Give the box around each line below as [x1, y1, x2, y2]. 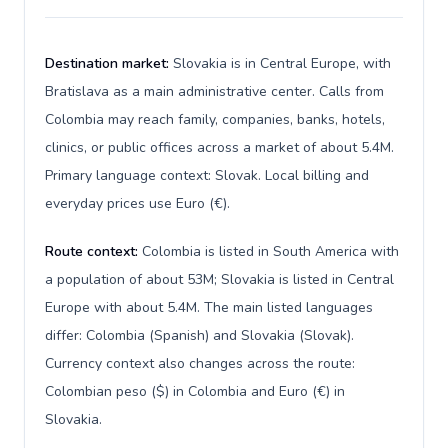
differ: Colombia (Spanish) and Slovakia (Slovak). [45, 326, 354, 345]
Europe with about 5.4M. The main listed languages [45, 298, 373, 317]
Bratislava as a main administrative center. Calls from [45, 82, 384, 101]
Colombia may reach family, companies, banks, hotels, [45, 110, 385, 129]
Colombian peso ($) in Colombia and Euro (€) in [45, 382, 345, 401]
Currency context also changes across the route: [45, 354, 355, 373]
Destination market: [45, 54, 173, 73]
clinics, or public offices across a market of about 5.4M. [45, 138, 394, 157]
